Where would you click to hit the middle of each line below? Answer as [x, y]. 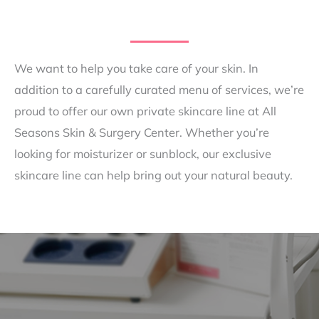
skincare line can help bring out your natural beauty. [153, 176]
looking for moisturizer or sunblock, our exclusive [143, 154]
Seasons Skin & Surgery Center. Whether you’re [142, 133]
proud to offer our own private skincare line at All [145, 111]
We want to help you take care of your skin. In [136, 69]
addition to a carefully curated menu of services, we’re [159, 90]
